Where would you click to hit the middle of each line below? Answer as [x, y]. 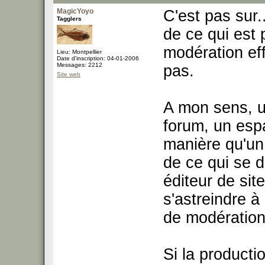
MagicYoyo [75, 11]
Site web [69, 74]
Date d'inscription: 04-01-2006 [98, 58]
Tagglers [69, 19]
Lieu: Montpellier [79, 52]
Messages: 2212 [80, 65]
